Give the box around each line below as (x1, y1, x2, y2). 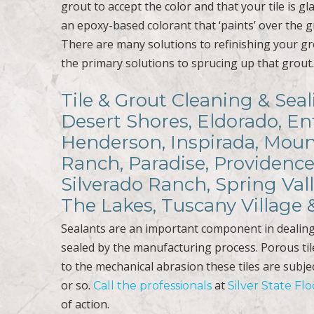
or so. (61, 277, 94, 293)
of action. (61, 296, 110, 312)
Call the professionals (93, 278, 212, 292)
